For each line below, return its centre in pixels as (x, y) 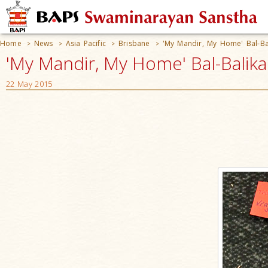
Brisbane (134, 43)
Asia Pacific (86, 43)
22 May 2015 (29, 84)
